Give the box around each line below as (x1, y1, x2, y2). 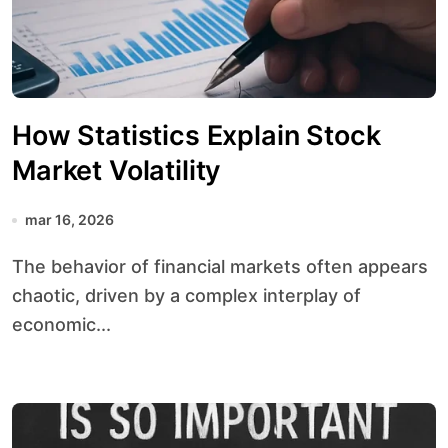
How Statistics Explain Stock (12, 119, 381, 152)
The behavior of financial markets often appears (12, 256, 24, 277)
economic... (12, 314, 111, 335)
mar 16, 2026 (25, 211, 114, 228)
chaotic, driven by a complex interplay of (12, 285, 361, 306)
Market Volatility (12, 154, 222, 187)
